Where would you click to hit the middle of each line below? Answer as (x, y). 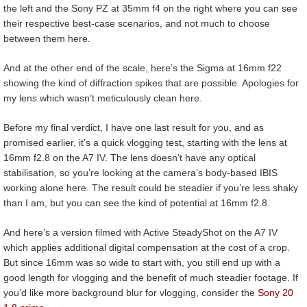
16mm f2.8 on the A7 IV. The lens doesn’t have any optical (130, 158)
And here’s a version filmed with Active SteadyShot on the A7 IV (140, 233)
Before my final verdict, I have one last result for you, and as (134, 128)
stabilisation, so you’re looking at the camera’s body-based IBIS (140, 173)
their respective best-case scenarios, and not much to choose (137, 24)
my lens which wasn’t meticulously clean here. (103, 98)
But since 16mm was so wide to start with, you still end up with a (142, 263)
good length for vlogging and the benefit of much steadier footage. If (151, 278)
